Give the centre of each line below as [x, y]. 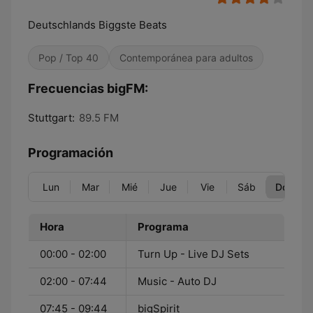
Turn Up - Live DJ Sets [194, 254]
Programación [71, 153]
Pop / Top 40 [68, 58]
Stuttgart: [51, 118]
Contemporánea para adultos [186, 58]
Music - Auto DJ [177, 281]
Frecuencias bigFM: [88, 88]
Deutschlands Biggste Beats [97, 25]
